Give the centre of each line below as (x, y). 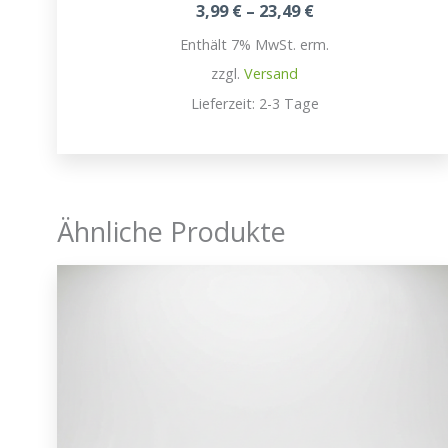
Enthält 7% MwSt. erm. (255, 44)
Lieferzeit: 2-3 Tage (254, 103)
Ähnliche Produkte (171, 232)
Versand (271, 73)
